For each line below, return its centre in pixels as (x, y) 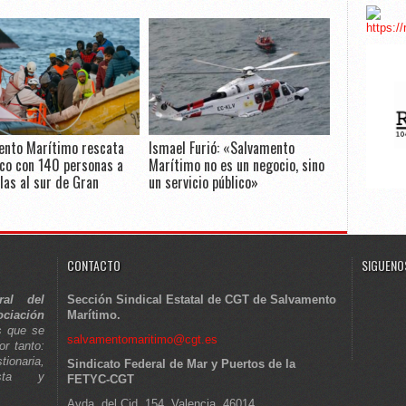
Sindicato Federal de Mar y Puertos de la (181, 364)
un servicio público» (203, 182)
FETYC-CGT (101, 380)
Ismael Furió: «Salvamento (222, 148)
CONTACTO (94, 266)
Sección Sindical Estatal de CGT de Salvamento (202, 300)
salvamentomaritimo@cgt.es (142, 340)
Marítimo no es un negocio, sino (237, 165)
